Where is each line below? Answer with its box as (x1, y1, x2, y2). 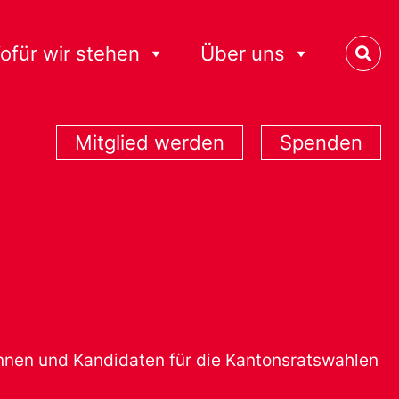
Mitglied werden (75, 131, 224, 154)
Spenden (280, 131, 362, 154)
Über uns (200, 42, 285, 65)
